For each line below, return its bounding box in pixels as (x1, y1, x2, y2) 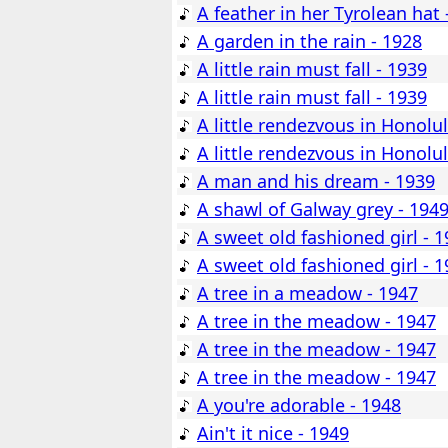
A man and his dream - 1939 (197, 169, 435, 194)
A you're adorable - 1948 (197, 393, 401, 418)
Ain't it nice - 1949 (197, 421, 349, 446)
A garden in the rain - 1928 (197, 29, 422, 54)
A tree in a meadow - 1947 (197, 281, 418, 306)
